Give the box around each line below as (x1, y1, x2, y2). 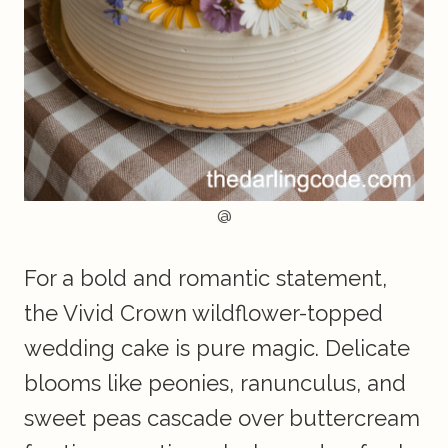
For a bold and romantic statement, (24, 265, 387, 292)
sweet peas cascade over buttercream (24, 405, 420, 432)
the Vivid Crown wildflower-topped (24, 300, 383, 327)
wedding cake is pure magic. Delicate (24, 335, 410, 362)
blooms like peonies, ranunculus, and (24, 370, 406, 397)
